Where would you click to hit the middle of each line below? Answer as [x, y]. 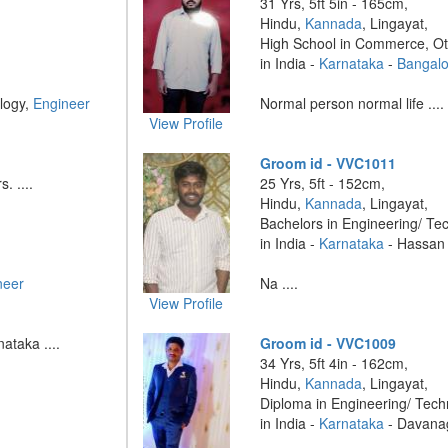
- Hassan [415, 243]
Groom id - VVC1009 [328, 343]
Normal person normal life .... [352, 103]
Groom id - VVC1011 [328, 163]
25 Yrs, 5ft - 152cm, [323, 183]
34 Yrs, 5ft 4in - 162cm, [334, 363]
